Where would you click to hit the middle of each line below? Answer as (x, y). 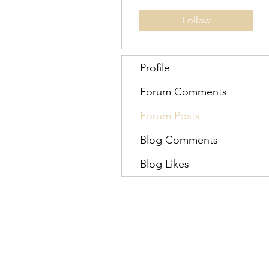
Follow (196, 20)
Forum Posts (170, 116)
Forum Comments (183, 92)
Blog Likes (165, 164)
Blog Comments (179, 140)
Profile (155, 68)
